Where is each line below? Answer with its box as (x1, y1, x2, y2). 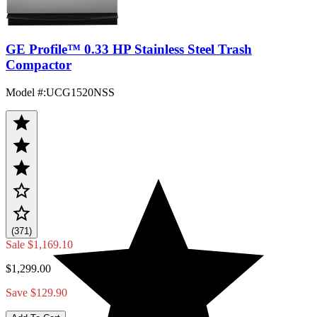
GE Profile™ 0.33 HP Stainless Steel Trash (6, 41, 252, 57)
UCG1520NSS (46, 86, 115, 98)
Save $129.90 (6, 286, 67, 299)
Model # (6, 86, 43, 98)
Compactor (6, 57, 71, 72)
